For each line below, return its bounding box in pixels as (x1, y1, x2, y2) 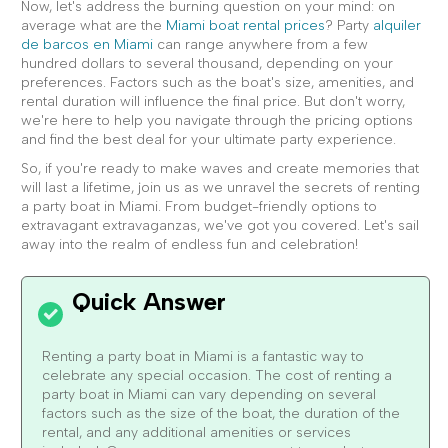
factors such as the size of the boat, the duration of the (42, 405, 400, 422)
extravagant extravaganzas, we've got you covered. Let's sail (21, 217, 419, 234)
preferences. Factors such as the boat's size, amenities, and (21, 74, 414, 91)
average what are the (21, 17, 166, 34)
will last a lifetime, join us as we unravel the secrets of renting (21, 179, 420, 196)
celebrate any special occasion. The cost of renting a (42, 367, 392, 384)
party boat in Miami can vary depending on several (42, 386, 376, 403)
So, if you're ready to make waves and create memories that (21, 160, 419, 177)
